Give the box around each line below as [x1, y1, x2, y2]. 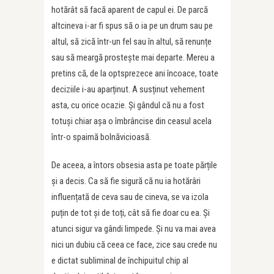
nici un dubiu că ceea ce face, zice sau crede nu [51, 239, 217, 250]
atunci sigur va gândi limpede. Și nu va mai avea [51, 223, 216, 234]
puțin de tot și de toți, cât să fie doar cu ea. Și [51, 207, 210, 218]
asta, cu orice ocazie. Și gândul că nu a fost [51, 99, 204, 111]
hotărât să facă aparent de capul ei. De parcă [51, 4, 208, 15]
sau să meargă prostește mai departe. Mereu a [51, 51, 215, 63]
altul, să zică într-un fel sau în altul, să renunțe [51, 35, 212, 47]
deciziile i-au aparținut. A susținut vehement [51, 83, 205, 95]
